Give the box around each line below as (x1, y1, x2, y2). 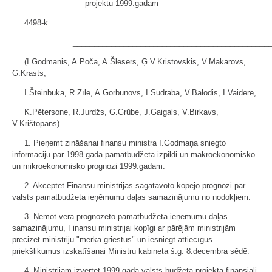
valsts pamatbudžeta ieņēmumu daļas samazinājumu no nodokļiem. (12, 192, 251, 202)
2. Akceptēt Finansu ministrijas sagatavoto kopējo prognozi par (24, 181, 245, 190)
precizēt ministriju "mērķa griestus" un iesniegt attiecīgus (12, 235, 212, 244)
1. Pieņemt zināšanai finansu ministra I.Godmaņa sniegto (24, 138, 226, 148)
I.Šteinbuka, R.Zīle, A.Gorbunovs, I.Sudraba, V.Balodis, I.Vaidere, (24, 88, 256, 97)
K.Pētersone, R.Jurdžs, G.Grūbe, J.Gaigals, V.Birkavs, (24, 107, 219, 117)
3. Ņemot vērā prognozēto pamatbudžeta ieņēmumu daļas (24, 212, 228, 221)
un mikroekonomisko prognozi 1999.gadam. (12, 161, 165, 171)
